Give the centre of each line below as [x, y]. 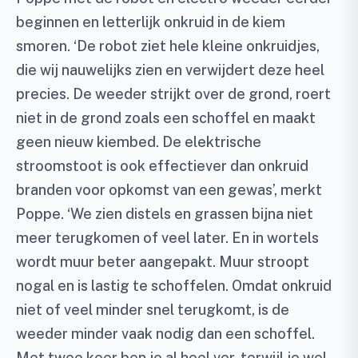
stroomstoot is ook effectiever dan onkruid [162, 166]
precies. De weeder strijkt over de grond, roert [173, 94]
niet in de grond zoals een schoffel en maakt [166, 118]
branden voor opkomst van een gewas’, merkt [169, 190]
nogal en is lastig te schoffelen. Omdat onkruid [174, 286]
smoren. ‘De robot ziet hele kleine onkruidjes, [168, 46]
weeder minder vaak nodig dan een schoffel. [165, 334]
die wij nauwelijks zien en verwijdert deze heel [170, 70]
